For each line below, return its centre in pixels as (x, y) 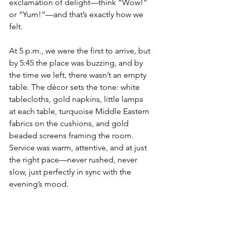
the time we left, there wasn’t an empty (79, 75)
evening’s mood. (39, 184)
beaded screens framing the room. (72, 135)
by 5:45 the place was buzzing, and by (77, 63)
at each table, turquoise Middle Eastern (80, 111)
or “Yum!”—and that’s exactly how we (77, 14)
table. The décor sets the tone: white (75, 87)
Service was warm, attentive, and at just (79, 147)
